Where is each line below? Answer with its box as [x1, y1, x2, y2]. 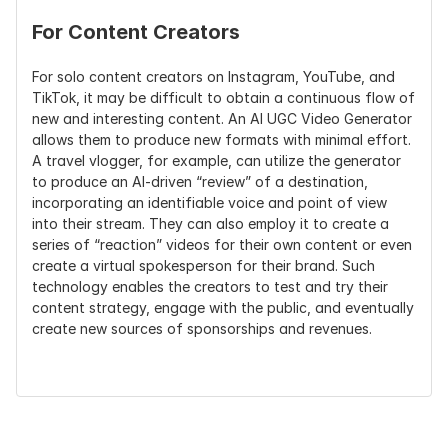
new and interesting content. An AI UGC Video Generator [32, 110, 412, 127]
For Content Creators [32, 20, 240, 44]
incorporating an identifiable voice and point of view [32, 194, 387, 211]
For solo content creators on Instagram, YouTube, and [32, 68, 395, 85]
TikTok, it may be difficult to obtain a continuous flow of [32, 89, 415, 106]
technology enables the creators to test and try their [32, 278, 388, 295]
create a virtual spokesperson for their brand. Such [32, 257, 375, 274]
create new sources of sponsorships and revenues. [32, 320, 372, 337]
